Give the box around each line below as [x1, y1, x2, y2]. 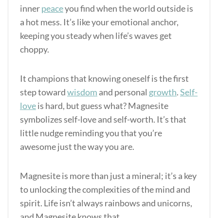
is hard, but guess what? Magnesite [36, 100, 168, 111]
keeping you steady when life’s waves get [20, 30, 172, 41]
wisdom [67, 87, 97, 97]
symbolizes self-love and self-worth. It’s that [20, 114, 186, 125]
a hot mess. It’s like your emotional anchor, [20, 17, 179, 27]
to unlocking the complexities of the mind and [20, 184, 190, 195]
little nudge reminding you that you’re [20, 127, 162, 138]
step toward [20, 87, 67, 97]
